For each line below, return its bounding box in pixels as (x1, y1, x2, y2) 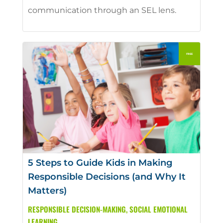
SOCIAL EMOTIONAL (129, 203, 188, 215)
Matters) (27, 185, 67, 196)
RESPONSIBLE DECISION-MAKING (27, 203, 126, 215)
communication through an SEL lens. (27, 5, 176, 15)
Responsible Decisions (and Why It (27, 171, 186, 182)
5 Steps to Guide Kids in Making (27, 157, 172, 168)
